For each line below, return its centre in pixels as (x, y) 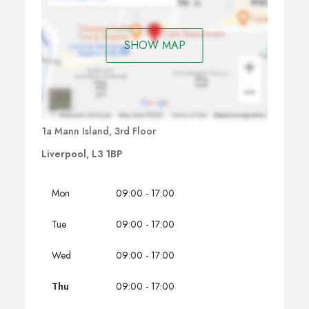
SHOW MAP (154, 45)
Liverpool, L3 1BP (82, 154)
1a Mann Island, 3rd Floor (99, 131)
